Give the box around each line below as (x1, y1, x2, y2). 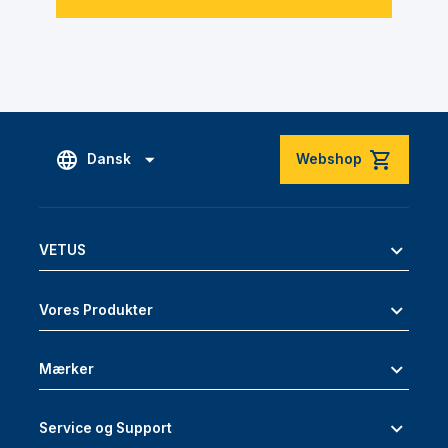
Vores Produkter (39, 301, 153, 318)
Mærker (39, 360, 94, 377)
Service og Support (39, 420, 172, 437)
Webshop (295, 150, 362, 167)
